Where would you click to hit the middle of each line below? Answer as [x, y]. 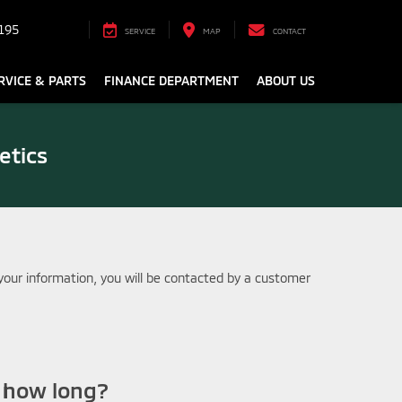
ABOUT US [286, 81]
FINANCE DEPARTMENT [171, 81]
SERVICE [140, 31]
